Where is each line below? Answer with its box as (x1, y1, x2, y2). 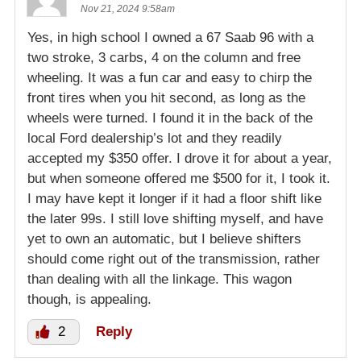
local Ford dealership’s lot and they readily (27, 131, 282, 147)
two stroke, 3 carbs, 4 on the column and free (27, 50, 301, 66)
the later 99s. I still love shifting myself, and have (27, 211, 323, 227)
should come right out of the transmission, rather (27, 251, 320, 268)
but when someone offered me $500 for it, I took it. (27, 171, 330, 187)
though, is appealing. (27, 292, 151, 308)
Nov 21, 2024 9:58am (81, 3, 175, 15)
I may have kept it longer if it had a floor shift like (27, 191, 322, 207)
